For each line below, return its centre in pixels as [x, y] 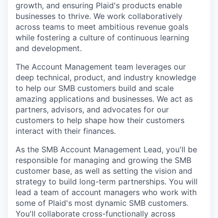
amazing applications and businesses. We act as [104, 99]
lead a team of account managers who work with [106, 192]
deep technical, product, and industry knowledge [106, 77]
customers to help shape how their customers [100, 120]
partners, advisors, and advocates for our [92, 109]
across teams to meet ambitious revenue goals [102, 27]
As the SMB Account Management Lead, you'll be [106, 149]
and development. [49, 48]
